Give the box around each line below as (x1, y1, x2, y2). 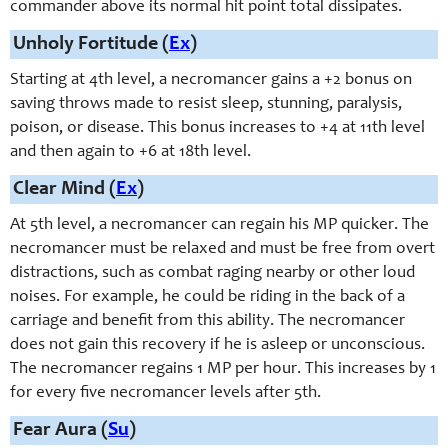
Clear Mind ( (13, 180, 116, 200)
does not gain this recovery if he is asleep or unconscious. (10, 337, 425, 355)
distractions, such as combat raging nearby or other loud (10, 265, 415, 283)
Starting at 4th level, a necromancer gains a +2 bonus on (10, 72, 412, 90)
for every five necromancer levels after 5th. (10, 385, 321, 403)
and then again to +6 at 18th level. (10, 144, 251, 162)
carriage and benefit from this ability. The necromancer (10, 313, 405, 331)
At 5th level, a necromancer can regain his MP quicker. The (10, 217, 429, 235)
